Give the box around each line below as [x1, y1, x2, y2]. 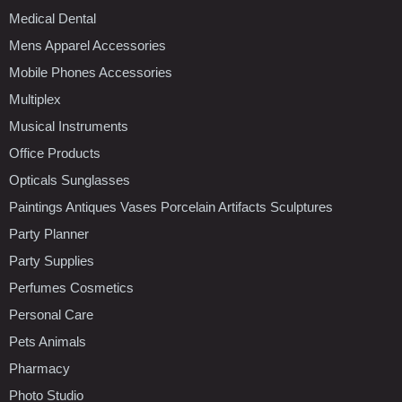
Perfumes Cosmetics [9, 279, 134, 295]
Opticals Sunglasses [9, 171, 130, 188]
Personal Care [9, 306, 93, 322]
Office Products [9, 144, 100, 161]
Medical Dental [9, 10, 96, 26]
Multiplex [9, 91, 61, 107]
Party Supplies [9, 252, 94, 268]
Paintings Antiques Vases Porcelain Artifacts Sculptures [9, 198, 333, 214]
